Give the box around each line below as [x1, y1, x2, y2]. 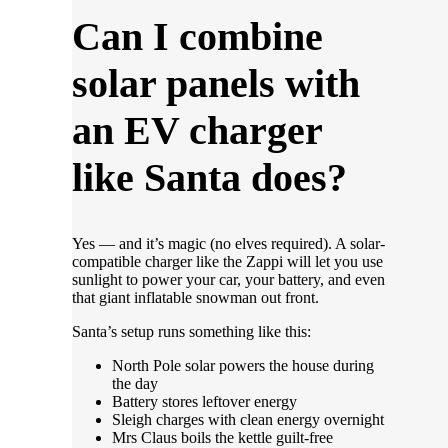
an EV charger [72, 108, 322, 154]
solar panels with [72, 61, 360, 107]
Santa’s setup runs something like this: [72, 322, 311, 340]
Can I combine [72, 14, 323, 60]
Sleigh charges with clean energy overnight [112, 410, 384, 428]
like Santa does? [72, 155, 347, 201]
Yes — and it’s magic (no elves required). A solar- [72, 234, 385, 252]
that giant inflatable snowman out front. [72, 288, 319, 306]
